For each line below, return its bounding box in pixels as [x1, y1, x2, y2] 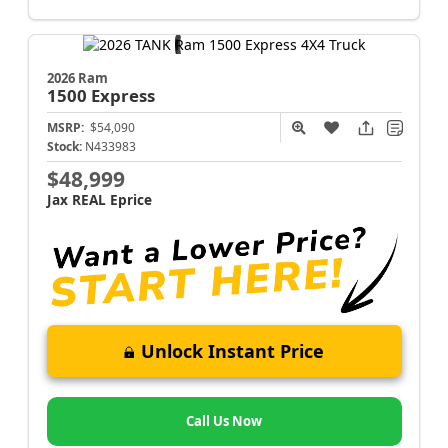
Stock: [46, 138, 82, 156]
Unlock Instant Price [141, 338, 324, 363]
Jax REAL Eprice [46, 190, 152, 210]
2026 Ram [46, 69, 108, 88]
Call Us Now [186, 411, 262, 430]
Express [90, 84, 155, 108]
